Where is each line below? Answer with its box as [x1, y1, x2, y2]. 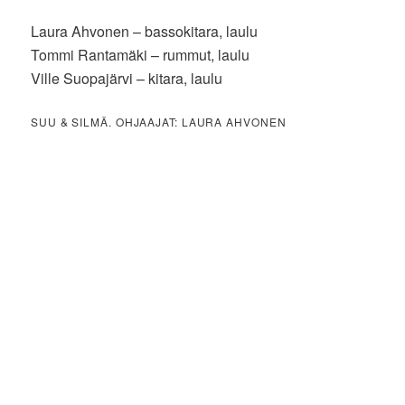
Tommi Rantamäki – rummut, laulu [31, 43, 250, 65]
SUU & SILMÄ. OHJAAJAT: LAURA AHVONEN [31, 113, 287, 129]
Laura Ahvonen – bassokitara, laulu [31, 20, 259, 42]
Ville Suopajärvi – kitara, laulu [31, 67, 223, 89]
